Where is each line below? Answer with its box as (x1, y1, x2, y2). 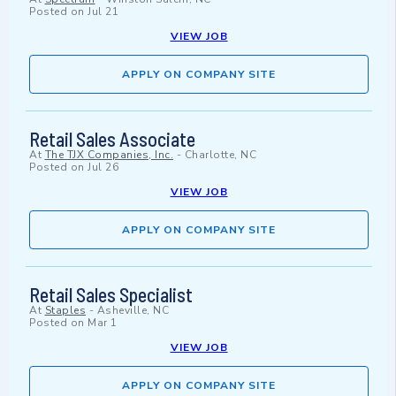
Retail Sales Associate (29, 127, 195, 151)
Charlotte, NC (184, 148, 256, 163)
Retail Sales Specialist (29, 283, 193, 307)
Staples (44, 303, 86, 318)
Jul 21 (88, 4, 118, 19)
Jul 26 (88, 160, 118, 175)
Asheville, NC (96, 303, 169, 318)
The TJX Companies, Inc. (44, 148, 173, 163)
